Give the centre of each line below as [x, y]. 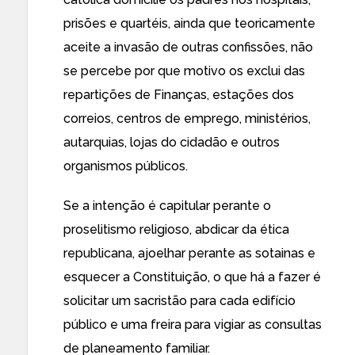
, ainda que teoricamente [242, 23]
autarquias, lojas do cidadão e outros [172, 142]
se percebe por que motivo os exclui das [184, 71]
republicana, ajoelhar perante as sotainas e [189, 253]
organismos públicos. [126, 166]
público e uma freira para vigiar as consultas [193, 324]
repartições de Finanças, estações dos [179, 95]
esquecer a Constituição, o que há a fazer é [192, 277]
